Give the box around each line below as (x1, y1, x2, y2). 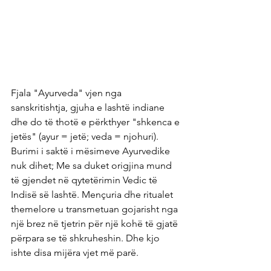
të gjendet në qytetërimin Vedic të (11, 174, 160, 186)
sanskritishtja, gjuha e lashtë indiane (11, 102, 167, 114)
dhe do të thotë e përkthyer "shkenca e (11, 116, 182, 128)
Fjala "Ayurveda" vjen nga (11, 87, 124, 99)
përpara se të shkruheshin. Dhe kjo (11, 232, 162, 244)
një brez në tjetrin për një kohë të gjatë (11, 218, 180, 230)
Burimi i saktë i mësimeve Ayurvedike (11, 145, 172, 157)
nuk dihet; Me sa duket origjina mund (11, 160, 174, 172)
